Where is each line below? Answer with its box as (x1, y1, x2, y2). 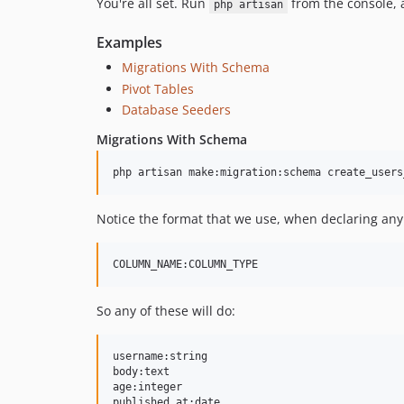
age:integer (113, 381, 182, 394)
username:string (113, 350, 207, 363)
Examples (96, 32, 162, 53)
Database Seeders (122, 101, 231, 119)
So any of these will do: (96, 302, 235, 320)
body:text (113, 365, 170, 379)
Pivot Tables (122, 79, 194, 97)
